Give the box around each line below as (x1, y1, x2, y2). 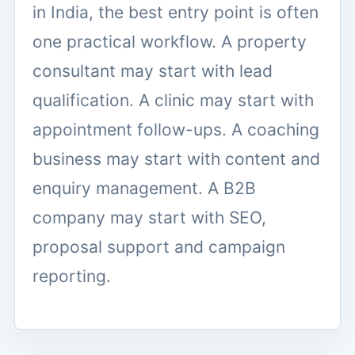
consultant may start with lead (32, 60, 273, 81)
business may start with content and (32, 148, 320, 169)
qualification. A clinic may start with (32, 90, 314, 110)
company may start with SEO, (32, 207, 266, 227)
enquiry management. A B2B (32, 177, 256, 198)
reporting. (32, 265, 111, 286)
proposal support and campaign (32, 236, 285, 257)
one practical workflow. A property (32, 31, 307, 52)
